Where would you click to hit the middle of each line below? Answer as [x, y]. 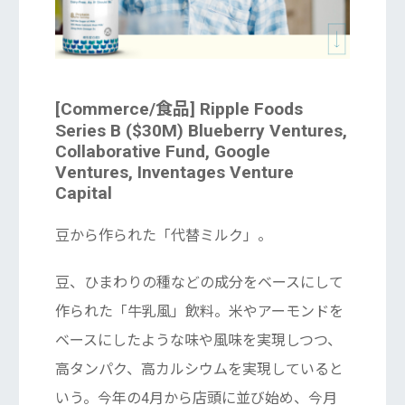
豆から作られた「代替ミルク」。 [163, 236]
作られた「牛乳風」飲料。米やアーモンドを [199, 312]
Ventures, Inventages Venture [174, 173]
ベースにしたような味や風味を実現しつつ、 [198, 341]
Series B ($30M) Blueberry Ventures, [201, 131]
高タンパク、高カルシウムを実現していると [199, 370]
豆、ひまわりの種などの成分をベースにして [199, 283]
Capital [83, 193]
